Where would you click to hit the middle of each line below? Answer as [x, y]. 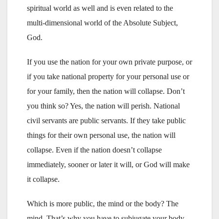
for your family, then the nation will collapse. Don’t [106, 91]
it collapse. [43, 179]
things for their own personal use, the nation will [101, 135]
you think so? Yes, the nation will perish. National [103, 106]
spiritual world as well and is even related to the [100, 8]
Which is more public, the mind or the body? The [103, 203]
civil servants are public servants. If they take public [106, 120]
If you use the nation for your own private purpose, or [109, 62]
